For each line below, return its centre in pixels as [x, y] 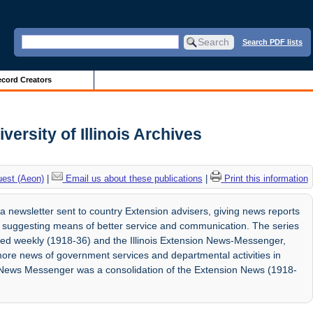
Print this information [264, 178]
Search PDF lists [272, 42]
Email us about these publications [132, 178]
